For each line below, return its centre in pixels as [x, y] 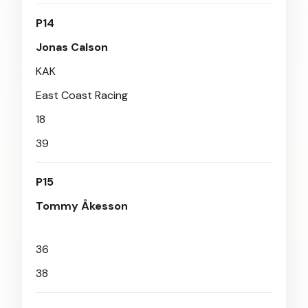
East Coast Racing [82, 95]
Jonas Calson [72, 47]
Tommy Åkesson [82, 206]
